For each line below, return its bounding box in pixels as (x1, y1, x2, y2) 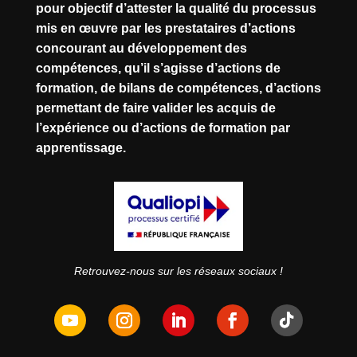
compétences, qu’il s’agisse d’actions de (35, 61, 280, 76)
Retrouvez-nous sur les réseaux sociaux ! (73, 264, 283, 277)
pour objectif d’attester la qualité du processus (35, 2, 316, 16)
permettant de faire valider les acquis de (35, 101, 276, 116)
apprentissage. (35, 141, 126, 155)
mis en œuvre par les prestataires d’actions (35, 22, 296, 36)
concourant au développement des (35, 41, 247, 56)
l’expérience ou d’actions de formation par (35, 121, 290, 135)
